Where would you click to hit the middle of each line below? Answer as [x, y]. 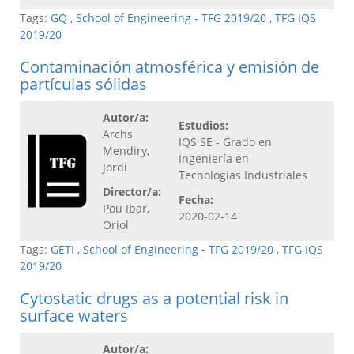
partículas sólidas [83, 85]
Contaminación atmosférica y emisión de [169, 67]
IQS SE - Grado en [225, 142]
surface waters [74, 316]
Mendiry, [126, 151]
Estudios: [203, 126]
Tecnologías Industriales [243, 175]
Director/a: [132, 192]
